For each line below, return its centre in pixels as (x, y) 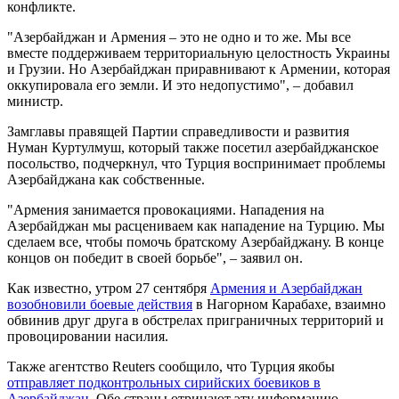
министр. (35, 101)
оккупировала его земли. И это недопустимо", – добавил (180, 85)
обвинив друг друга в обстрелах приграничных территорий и (195, 320)
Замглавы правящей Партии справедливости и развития (178, 131)
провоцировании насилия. (88, 336)
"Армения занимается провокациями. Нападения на (166, 209)
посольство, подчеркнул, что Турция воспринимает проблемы (196, 163)
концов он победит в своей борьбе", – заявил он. (155, 257)
